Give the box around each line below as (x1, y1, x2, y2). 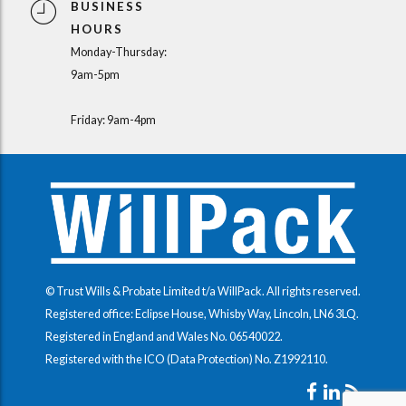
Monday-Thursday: (70, 45, 167, 60)
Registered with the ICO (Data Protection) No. (45, 353, 274, 367)
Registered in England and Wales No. (45, 330, 229, 344)
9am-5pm (70, 68, 120, 82)
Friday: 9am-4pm (70, 113, 156, 128)
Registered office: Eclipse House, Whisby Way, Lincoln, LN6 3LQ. (45, 307, 359, 322)
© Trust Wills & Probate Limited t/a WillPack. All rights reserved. (45, 285, 361, 299)
